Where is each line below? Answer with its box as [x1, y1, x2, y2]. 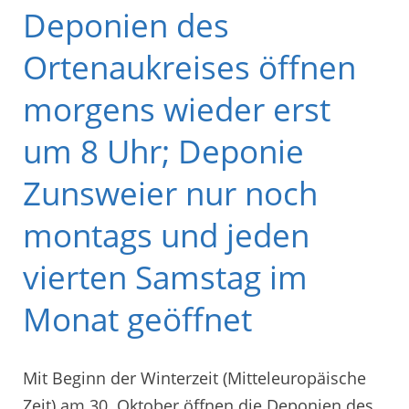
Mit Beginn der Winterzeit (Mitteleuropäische [23, 367, 366, 390]
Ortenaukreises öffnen [23, 46, 356, 89]
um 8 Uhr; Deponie [23, 130, 304, 173]
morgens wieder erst [23, 88, 330, 131]
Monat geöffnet [23, 298, 252, 341]
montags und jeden [23, 214, 309, 257]
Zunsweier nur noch [23, 172, 318, 215]
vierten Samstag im [23, 256, 308, 299]
